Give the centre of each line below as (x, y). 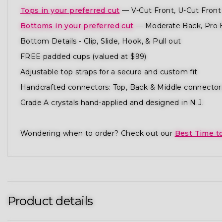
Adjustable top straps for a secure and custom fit (109, 72)
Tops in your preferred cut (70, 10)
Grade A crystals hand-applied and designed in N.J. (112, 102)
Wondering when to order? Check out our (98, 133)
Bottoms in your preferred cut (77, 26)
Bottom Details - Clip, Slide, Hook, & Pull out (101, 41)
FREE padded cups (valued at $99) (83, 56)
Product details (50, 201)
